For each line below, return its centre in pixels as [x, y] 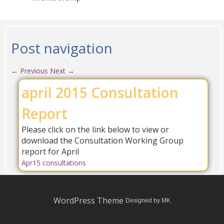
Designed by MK [148, 201]
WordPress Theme [88, 201]
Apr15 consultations [54, 163]
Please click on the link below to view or [95, 129]
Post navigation [62, 48]
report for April [50, 151]
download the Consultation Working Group [102, 140]
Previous [33, 71]
